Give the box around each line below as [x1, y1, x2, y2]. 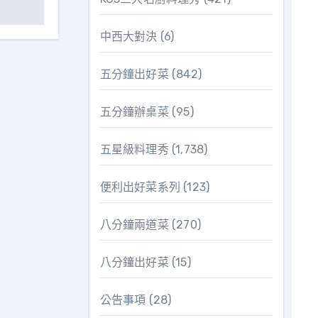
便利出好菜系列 [99, 180, 180, 194]
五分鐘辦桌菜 [99, 105, 169, 119]
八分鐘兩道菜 [99, 218, 169, 232]
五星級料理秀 [99, 143, 169, 157]
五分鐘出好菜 [99, 67, 169, 82]
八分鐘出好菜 [99, 256, 169, 270]
